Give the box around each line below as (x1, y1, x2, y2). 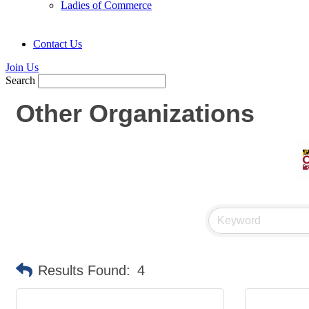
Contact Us (33, 38, 82, 50)
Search (6, 74, 35, 87)
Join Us (6, 61, 39, 74)
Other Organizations (16, 99, 255, 128)
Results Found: (38, 263, 130, 279)
